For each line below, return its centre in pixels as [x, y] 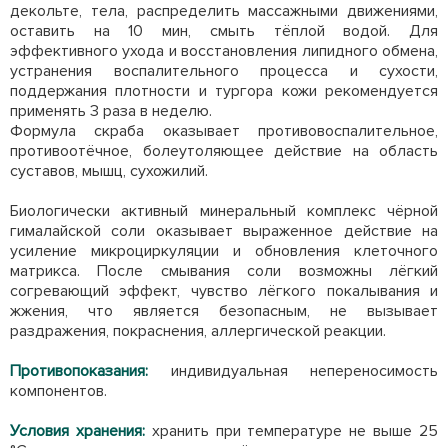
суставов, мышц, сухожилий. [109, 171]
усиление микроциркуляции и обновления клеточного [224, 251]
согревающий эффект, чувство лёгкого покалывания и [224, 291]
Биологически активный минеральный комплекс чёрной [224, 211]
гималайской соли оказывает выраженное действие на [224, 231]
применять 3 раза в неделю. [113, 111]
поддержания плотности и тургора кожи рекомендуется [224, 91]
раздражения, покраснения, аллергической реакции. [200, 331]
